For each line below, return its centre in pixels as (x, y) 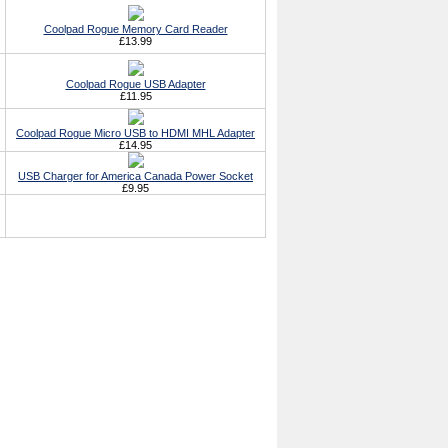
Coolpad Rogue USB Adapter (135, 84)
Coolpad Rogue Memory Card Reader (135, 29)
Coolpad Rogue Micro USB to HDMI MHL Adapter (135, 133)
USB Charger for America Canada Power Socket (135, 176)
